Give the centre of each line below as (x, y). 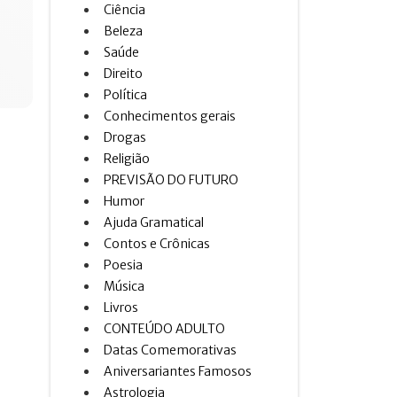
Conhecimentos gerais (170, 116)
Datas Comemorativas (171, 350)
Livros (121, 307)
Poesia (124, 265)
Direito (124, 74)
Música (125, 286)
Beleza (124, 31)
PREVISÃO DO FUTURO (171, 180)
